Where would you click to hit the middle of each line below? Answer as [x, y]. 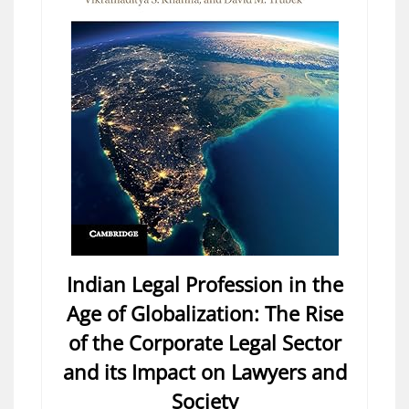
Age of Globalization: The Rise [204, 313]
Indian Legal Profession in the [204, 283]
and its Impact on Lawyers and [204, 371]
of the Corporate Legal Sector [204, 342]
